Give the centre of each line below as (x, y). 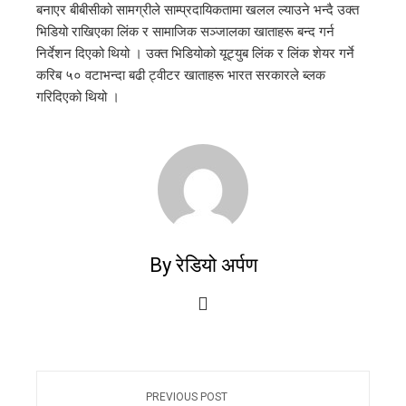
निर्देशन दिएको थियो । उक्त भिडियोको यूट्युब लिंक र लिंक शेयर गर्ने (195, 53)
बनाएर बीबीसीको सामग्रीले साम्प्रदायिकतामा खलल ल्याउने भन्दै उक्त (198, 10)
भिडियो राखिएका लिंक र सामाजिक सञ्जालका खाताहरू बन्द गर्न (185, 32)
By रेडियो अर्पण (203, 265)
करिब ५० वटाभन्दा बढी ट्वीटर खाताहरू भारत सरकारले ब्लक (181, 75)
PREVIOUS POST (187, 397)
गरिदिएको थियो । (78, 97)
